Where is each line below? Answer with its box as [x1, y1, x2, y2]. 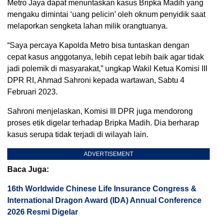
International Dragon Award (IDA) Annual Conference [7, 196, 201, 204]
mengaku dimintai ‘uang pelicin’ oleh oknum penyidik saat [7, 10, 205, 18]
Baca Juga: [7, 165, 49, 173]
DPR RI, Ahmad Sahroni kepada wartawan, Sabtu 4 [7, 76, 185, 84]
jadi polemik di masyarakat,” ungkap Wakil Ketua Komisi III [7, 64, 207, 73]
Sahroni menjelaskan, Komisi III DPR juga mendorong [7, 107, 193, 115]
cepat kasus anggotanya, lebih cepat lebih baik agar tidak [7, 53, 204, 61]
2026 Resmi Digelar [7, 208, 78, 216]
